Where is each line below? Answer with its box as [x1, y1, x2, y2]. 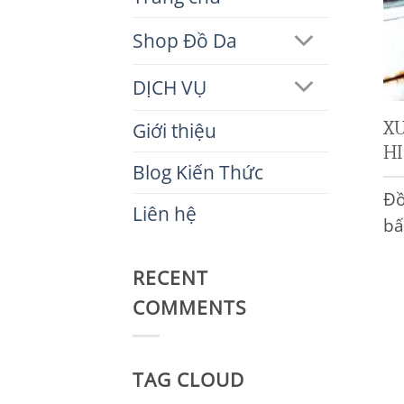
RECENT [133, 264, 209, 290]
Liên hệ [133, 201, 197, 227]
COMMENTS [133, 294, 248, 320]
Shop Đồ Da [133, 28, 237, 54]
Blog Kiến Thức [133, 160, 263, 186]
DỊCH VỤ [133, 74, 207, 100]
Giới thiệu [133, 118, 216, 144]
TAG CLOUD [133, 367, 245, 393]
